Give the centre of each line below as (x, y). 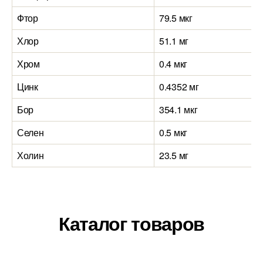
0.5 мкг (173, 132)
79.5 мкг (176, 18)
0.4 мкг (173, 64)
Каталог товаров (131, 223)
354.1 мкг (178, 109)
